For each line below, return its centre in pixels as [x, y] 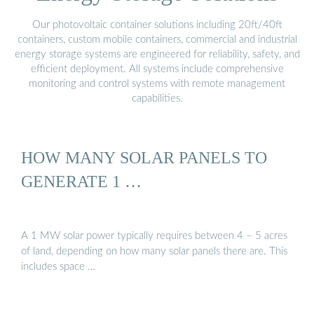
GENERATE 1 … [81, 182]
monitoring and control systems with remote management [157, 83]
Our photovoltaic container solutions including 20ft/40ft [157, 25]
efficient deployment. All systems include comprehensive [157, 69]
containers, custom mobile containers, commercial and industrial [157, 39]
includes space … [58, 266]
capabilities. [157, 98]
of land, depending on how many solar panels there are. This [154, 251]
